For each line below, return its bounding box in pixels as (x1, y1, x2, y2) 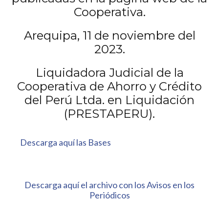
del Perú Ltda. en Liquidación (24, 93, 195, 107)
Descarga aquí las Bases (20, 137, 112, 148)
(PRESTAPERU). (64, 107, 155, 121)
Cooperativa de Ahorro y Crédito (17, 79, 202, 93)
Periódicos (89, 190, 130, 200)
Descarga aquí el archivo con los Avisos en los (24, 179, 195, 190)
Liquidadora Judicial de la (35, 66, 184, 80)
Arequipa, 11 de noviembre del (23, 28, 196, 43)
